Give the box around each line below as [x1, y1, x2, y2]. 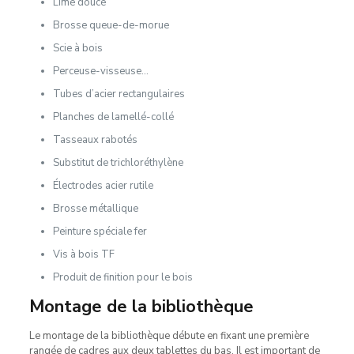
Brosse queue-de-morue [52, 17, 169, 32]
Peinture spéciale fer [52, 224, 147, 239]
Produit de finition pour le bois [52, 269, 193, 284]
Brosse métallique [52, 201, 138, 216]
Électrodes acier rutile [52, 178, 153, 193]
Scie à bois [52, 40, 103, 55]
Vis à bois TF [52, 247, 115, 262]
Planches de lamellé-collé [52, 109, 174, 124]
